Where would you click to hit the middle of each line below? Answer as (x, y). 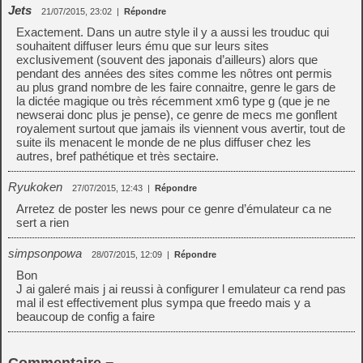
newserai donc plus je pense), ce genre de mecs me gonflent (177, 115)
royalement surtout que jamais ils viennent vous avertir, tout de (181, 128)
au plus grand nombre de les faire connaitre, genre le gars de (176, 87)
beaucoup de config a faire (85, 316)
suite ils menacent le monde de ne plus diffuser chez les (164, 142)
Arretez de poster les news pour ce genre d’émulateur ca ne (174, 209)
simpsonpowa (45, 253)
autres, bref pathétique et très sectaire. (117, 156)
